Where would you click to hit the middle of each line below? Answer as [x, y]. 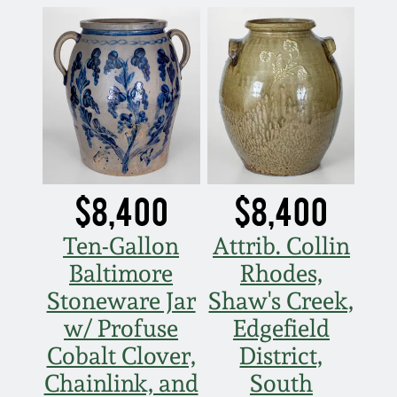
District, [281, 355]
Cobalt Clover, [121, 355]
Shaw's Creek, [281, 300]
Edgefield [281, 328]
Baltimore [121, 273]
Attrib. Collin [281, 245]
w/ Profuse [121, 328]
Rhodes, [281, 273]
